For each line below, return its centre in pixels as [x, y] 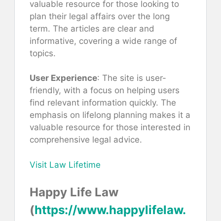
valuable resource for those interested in [110, 128]
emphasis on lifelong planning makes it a [110, 115]
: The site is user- [132, 78]
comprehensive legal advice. [86, 140]
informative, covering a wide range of [103, 41]
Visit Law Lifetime [65, 165]
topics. [43, 53]
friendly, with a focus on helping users [105, 91]
